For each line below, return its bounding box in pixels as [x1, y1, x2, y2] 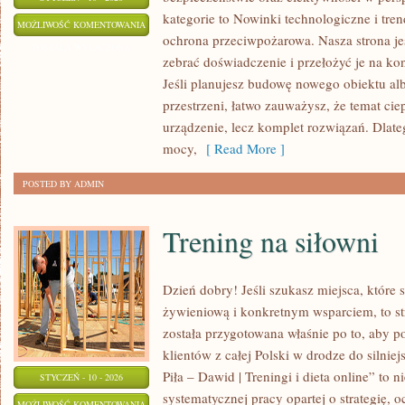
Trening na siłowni [163, 221, 379, 260]
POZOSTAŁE [145, 17, 195, 30]
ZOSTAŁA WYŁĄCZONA [32, 41, 131, 53]
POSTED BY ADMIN [23, 177, 104, 190]
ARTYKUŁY [145, 40, 193, 52]
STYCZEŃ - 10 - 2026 [40, 371, 123, 383]
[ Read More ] [197, 139, 285, 157]
